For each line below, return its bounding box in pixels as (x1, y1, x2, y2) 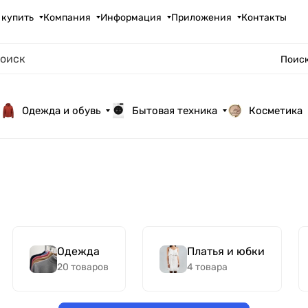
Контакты (241, 11, 287, 23)
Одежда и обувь (22, 104, 101, 118)
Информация (100, 11, 162, 23)
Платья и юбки (187, 245, 265, 258)
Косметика (249, 104, 303, 118)
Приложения (170, 11, 232, 23)
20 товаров (57, 261, 109, 274)
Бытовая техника (132, 104, 218, 118)
